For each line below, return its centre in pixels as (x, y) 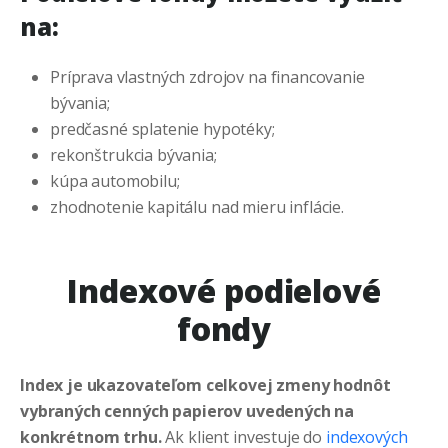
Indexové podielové (224, 291)
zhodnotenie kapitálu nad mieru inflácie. (197, 207)
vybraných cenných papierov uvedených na (187, 411)
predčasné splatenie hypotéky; (162, 129)
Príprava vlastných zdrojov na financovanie (207, 77)
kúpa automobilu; (115, 181)
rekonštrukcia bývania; (133, 155)
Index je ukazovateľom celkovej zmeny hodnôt (205, 385)
